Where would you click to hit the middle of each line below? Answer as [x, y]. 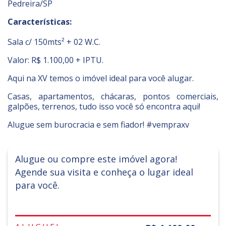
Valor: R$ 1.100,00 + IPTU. [55, 60]
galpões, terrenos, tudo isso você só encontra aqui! [104, 106]
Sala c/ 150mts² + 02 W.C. [54, 42]
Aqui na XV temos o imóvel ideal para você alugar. [101, 78]
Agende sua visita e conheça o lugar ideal [104, 172]
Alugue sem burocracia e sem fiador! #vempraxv [98, 125]
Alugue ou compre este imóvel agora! [96, 159]
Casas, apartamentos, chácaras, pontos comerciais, [113, 96]
